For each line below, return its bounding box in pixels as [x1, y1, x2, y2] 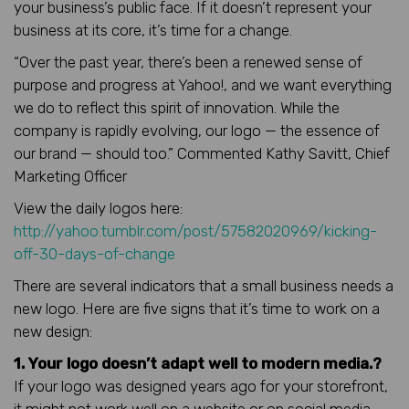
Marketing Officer [14, 166, 127, 185]
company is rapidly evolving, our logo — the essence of [14, 121, 380, 140]
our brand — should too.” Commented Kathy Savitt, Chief [14, 143, 390, 163]
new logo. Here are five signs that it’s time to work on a [14, 299, 380, 318]
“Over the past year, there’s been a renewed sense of [14, 52, 362, 71]
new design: [14, 321, 92, 341]
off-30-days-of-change [14, 244, 175, 263]
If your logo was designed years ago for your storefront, [14, 376, 388, 395]
